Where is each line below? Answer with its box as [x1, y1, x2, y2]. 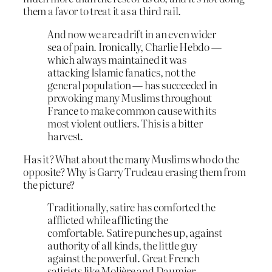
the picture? [23, 176, 75, 192]
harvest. [47, 127, 84, 143]
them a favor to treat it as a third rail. [23, 3, 182, 19]
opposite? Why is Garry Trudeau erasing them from [23, 163, 246, 179]
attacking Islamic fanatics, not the [47, 64, 195, 80]
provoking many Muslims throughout [47, 89, 212, 105]
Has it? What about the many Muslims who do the [23, 151, 239, 166]
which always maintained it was [47, 51, 186, 67]
